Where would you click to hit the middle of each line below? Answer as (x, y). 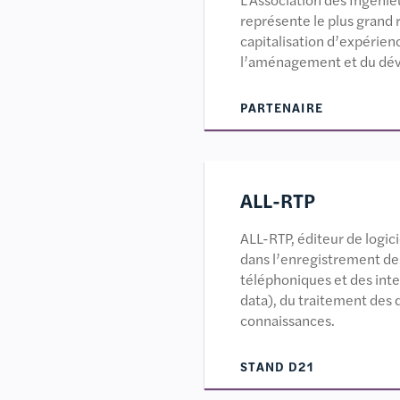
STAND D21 (276, 366)
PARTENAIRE (281, 107)
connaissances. (287, 320)
